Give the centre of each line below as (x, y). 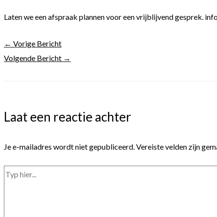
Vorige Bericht (37, 43)
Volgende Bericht (33, 58)
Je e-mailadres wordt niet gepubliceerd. (69, 147)
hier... (12, 187)
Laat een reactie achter (68, 117)
